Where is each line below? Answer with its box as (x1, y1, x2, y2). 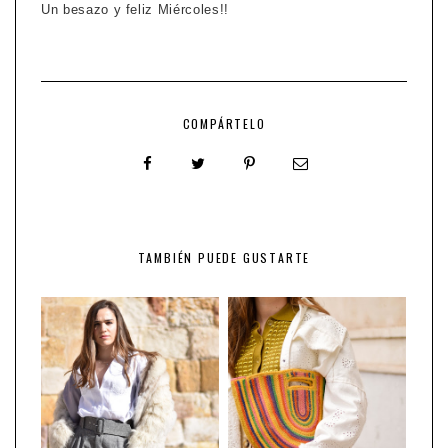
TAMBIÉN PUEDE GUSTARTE (137, 249, 311, 267)
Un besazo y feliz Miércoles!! (41, 2, 229, 18)
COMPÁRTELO (182, 115, 266, 133)
